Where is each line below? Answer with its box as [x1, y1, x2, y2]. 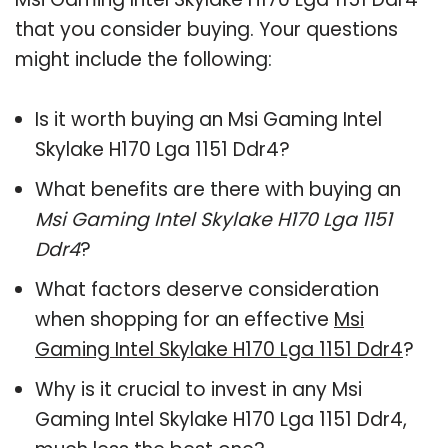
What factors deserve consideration [35, 275, 379, 303]
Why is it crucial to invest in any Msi [35, 375, 362, 403]
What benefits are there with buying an [35, 175, 401, 203]
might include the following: [15, 45, 272, 73]
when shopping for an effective [35, 305, 334, 333]
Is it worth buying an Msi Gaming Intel [35, 105, 382, 133]
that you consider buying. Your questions [15, 15, 398, 43]
